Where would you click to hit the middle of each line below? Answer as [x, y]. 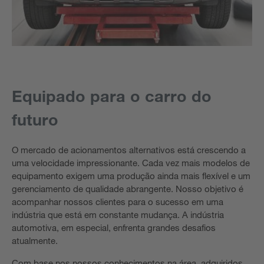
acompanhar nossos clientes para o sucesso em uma [118, 202]
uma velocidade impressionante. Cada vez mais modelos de [131, 163]
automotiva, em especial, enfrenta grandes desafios [114, 227]
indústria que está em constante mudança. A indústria [118, 214]
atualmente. [35, 240]
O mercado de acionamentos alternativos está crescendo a [129, 150]
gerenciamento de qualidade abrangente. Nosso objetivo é [128, 189]
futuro [35, 119]
